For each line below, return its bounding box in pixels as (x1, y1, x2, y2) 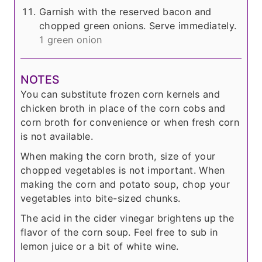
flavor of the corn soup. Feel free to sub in (20, 226, 218, 238)
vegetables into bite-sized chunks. (20, 192, 181, 204)
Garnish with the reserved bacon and (39, 5, 212, 18)
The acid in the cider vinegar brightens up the (20, 212, 235, 224)
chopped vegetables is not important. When (20, 164, 225, 176)
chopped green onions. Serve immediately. (39, 19, 237, 32)
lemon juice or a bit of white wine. (20, 240, 179, 252)
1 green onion (39, 33, 102, 46)
